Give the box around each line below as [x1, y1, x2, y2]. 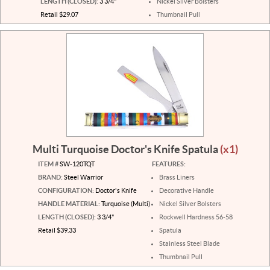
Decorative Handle [159, 186, 214, 194]
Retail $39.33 [37, 226, 76, 234]
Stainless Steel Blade [159, 239, 220, 247]
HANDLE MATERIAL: [37, 199, 100, 207]
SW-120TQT [58, 160, 95, 168]
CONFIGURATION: [37, 186, 94, 194]
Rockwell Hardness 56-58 [159, 213, 233, 221]
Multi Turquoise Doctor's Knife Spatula [32, 143, 220, 156]
